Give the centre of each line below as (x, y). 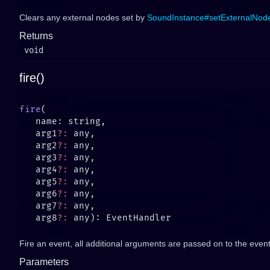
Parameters (44, 262)
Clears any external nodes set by (83, 17)
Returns (36, 36)
